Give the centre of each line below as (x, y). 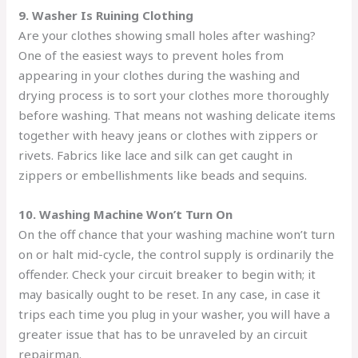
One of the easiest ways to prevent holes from (151, 56)
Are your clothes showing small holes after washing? (167, 36)
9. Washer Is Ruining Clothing (106, 16)
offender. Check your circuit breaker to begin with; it (167, 274)
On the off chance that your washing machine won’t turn (177, 235)
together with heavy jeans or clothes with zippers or (169, 135)
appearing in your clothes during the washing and (159, 76)
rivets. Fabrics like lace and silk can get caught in (156, 155)
